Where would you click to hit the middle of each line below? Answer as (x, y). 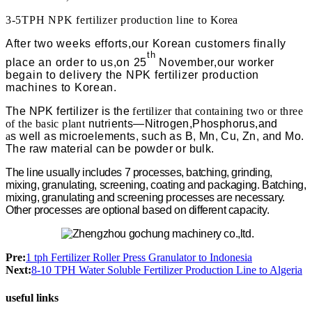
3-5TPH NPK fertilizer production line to (108, 19)
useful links (32, 297)
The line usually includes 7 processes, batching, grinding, (139, 173)
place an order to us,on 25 (77, 63)
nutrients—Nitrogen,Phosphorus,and (183, 124)
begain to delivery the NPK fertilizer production (133, 75)
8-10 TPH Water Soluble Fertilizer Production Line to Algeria (167, 270)
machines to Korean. (61, 88)
